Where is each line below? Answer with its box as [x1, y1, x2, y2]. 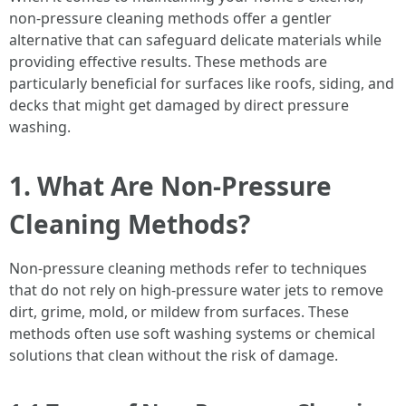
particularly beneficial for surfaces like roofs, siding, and [9, 73, 394, 93]
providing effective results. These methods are [9, 52, 327, 72]
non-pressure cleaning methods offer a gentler [9, 8, 332, 28]
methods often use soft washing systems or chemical [9, 324, 375, 343]
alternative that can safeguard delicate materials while [9, 30, 382, 50]
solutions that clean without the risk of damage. [9, 345, 338, 365]
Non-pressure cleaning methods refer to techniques [9, 258, 367, 278]
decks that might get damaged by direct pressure [9, 95, 349, 115]
